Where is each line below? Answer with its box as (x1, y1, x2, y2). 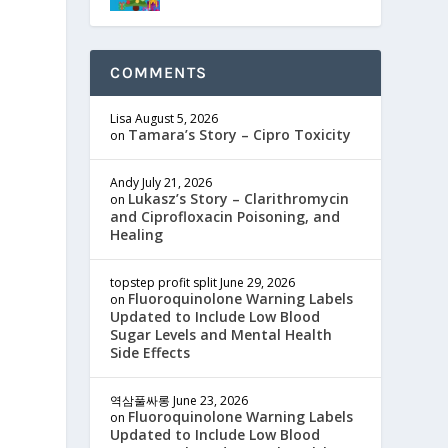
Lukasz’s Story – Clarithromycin (128, 188, 350, 208)
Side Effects (110, 342, 191, 362)
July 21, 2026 (142, 173, 213, 191)
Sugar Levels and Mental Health (110, 324, 333, 344)
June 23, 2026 (173, 391, 249, 409)
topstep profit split (110, 273, 218, 291)
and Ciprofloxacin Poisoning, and (110, 206, 341, 226)
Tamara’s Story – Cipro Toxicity (128, 124, 352, 144)
